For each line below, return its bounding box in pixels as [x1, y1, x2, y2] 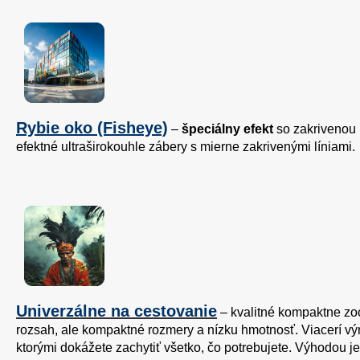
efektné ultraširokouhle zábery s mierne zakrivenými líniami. [16, 140, 355, 154]
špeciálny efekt [182, 122, 273, 137]
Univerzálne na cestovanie [16, 302, 217, 321]
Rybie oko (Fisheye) [16, 119, 168, 137]
